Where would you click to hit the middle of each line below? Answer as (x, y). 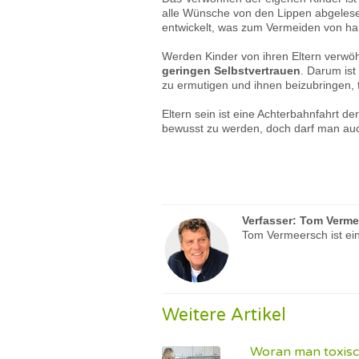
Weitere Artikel (224, 315)
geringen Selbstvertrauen (231, 71)
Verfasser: (271, 220)
